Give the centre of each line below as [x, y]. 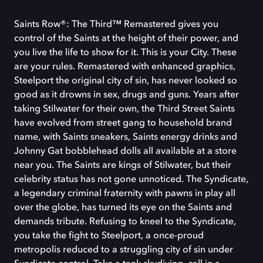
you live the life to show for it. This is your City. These [125, 53]
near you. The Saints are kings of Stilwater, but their [123, 165]
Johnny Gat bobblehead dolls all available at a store [125, 151]
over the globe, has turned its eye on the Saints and [123, 208]
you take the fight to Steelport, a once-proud [109, 236]
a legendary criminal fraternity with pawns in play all [125, 193]
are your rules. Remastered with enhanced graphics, [125, 67]
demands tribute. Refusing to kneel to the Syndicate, [125, 222]
